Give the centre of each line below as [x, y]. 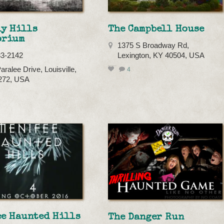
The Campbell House [156, 29]
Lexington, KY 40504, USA [161, 55]
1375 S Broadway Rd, [153, 45]
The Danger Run [146, 218]
